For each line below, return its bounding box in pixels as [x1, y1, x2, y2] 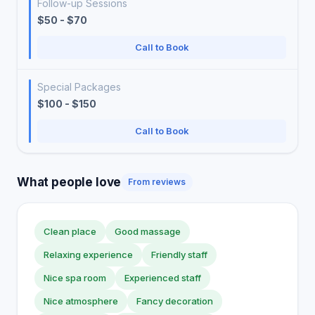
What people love [17, 174, 122, 189]
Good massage [115, 226, 181, 237]
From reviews [128, 176, 186, 187]
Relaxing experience [44, 249, 133, 260]
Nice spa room [44, 272, 106, 283]
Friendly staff [151, 249, 207, 260]
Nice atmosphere [44, 295, 118, 307]
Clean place [44, 226, 96, 237]
